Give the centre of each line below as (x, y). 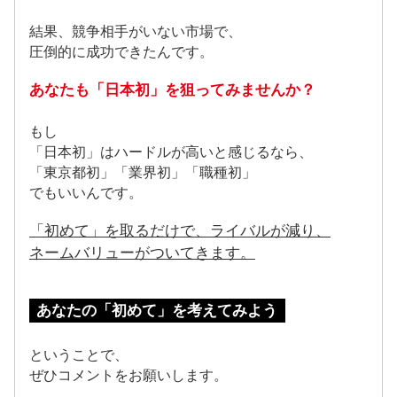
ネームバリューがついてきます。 (142, 253)
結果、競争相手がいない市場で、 (136, 31)
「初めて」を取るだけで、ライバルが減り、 (180, 230)
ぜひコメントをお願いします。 (128, 375)
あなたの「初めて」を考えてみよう (157, 310)
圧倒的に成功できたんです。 (121, 51)
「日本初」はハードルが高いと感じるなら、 (171, 152)
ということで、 (79, 354)
